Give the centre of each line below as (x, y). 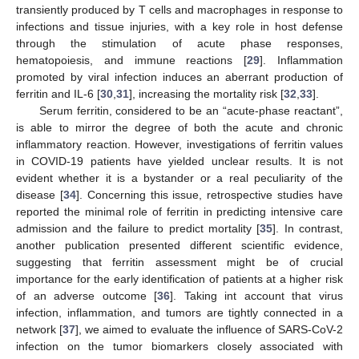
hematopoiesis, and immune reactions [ (132, 60)
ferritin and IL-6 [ (58, 93)
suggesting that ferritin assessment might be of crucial (179, 262)
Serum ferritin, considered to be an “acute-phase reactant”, (191, 110)
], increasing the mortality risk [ (206, 93)
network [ (40, 329)
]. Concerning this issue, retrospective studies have (210, 194)
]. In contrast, (308, 228)
